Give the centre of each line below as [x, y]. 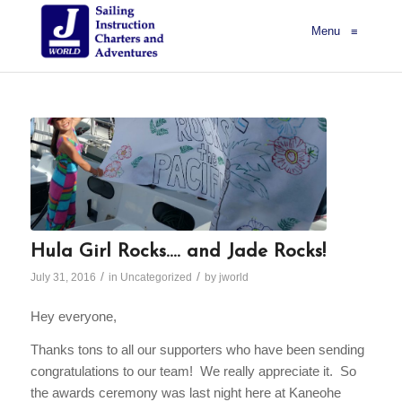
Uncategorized [156, 277]
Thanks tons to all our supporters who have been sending [197, 350]
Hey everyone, [73, 317]
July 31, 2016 [63, 277]
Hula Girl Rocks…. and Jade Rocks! [178, 251]
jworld [233, 277]
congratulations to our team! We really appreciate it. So [193, 371]
